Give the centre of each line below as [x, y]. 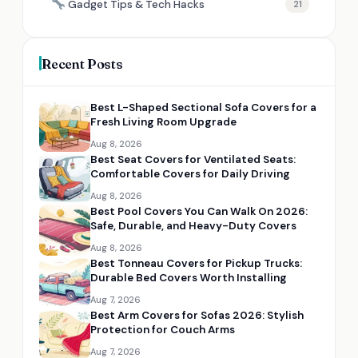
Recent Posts [82, 63]
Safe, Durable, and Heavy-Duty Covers [193, 225]
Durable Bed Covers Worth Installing [189, 277]
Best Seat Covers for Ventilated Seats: [193, 159]
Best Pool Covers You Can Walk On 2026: [199, 211]
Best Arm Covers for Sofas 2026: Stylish [197, 315]
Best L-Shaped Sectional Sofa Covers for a [203, 107]
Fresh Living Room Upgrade [163, 121]
